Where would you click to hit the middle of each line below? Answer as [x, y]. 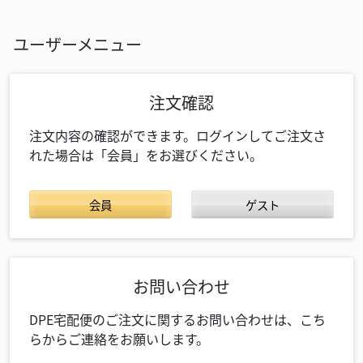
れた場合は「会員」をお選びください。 [146, 155]
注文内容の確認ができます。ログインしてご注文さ [177, 135]
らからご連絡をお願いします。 [119, 339]
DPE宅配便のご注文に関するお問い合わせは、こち [177, 319]
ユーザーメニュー [77, 44]
